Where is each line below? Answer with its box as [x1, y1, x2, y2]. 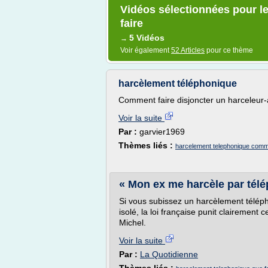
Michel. [119, 218, 146, 227]
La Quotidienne [140, 249, 198, 259]
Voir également [120, 46, 171, 54]
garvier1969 [139, 127, 185, 136]
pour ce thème [205, 46, 253, 54]
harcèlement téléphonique [118, 78, 237, 89]
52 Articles [171, 46, 205, 54]
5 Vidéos [129, 33, 165, 42]
